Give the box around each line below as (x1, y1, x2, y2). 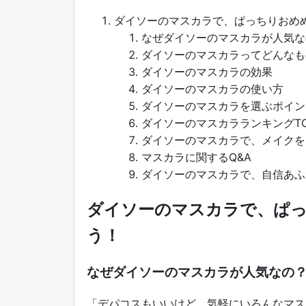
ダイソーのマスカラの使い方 (141, 82, 283, 96)
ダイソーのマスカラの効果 (141, 65, 273, 79)
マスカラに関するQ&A (141, 150, 251, 164)
